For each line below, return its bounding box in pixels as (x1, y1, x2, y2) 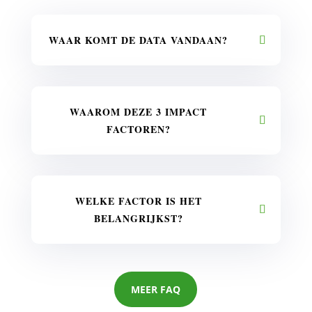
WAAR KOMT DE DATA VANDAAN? (49, 33, 228, 48)
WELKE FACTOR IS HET (75, 194, 202, 209)
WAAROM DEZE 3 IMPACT (70, 104, 208, 120)
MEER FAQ (131, 283, 181, 297)
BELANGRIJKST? (93, 211, 183, 226)
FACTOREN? (106, 122, 171, 137)
